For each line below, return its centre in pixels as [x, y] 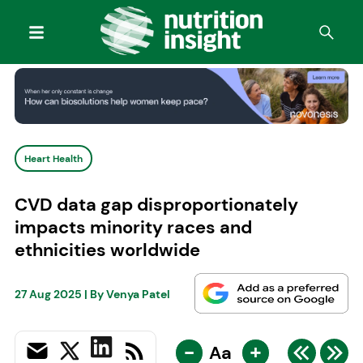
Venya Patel [138, 295]
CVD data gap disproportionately [156, 204]
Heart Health [53, 158]
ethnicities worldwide [107, 250]
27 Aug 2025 [48, 295]
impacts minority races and [133, 227]
